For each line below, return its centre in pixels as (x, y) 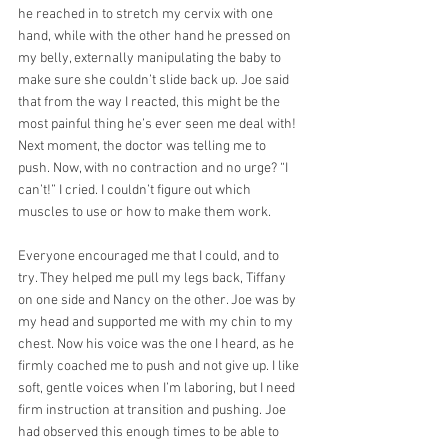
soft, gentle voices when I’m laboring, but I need (158, 388)
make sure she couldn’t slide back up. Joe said (155, 80)
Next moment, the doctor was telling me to (143, 146)
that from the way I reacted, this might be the (150, 102)
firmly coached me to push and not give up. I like (160, 366)
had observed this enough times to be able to (150, 432)
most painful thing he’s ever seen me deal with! (158, 124)
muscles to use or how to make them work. (144, 212)
